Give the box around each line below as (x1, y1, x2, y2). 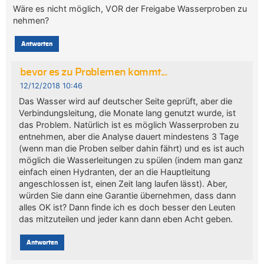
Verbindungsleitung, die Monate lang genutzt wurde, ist (18, 107, 236, 118)
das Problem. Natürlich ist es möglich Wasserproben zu (18, 119, 239, 130)
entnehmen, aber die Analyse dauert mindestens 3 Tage (18, 131, 239, 141)
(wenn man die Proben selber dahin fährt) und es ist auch (18, 143, 245, 153)
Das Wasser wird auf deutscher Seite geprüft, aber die (18, 95, 232, 106)
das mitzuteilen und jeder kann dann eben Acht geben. (18, 213, 233, 224)
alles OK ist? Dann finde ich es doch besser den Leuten (18, 202, 235, 212)
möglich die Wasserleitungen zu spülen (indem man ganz (18, 154, 243, 165)
